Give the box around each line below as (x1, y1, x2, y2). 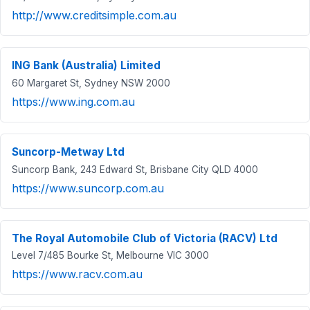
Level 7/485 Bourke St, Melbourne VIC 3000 (12, 250, 209, 262)
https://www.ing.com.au (12, 95, 135, 109)
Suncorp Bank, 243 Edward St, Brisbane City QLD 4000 (12, 163, 258, 175)
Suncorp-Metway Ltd (12, 145, 125, 158)
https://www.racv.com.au (12, 267, 143, 282)
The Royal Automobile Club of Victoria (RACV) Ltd (12, 231, 277, 245)
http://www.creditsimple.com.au (12, 8, 176, 23)
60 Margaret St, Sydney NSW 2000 (12, 77, 170, 89)
